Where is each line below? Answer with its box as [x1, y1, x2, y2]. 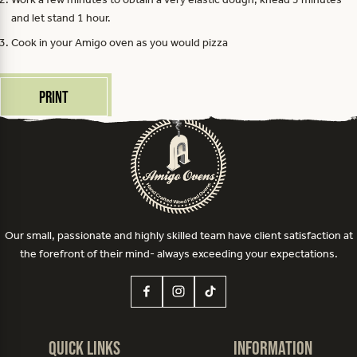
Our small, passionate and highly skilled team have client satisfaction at [4, 228, 353, 242]
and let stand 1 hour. [11, 11, 112, 25]
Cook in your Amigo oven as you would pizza [11, 36, 229, 49]
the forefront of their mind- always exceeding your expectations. [19, 246, 338, 261]
